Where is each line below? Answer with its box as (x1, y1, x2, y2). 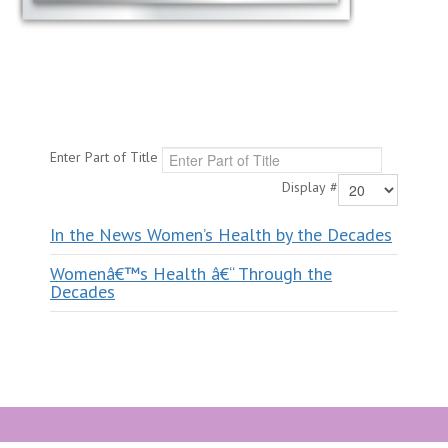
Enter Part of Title (50, 148, 162, 167)
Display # (282, 178, 338, 197)
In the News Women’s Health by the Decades (50, 222, 392, 246)
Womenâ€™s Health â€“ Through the (50, 261, 332, 285)
